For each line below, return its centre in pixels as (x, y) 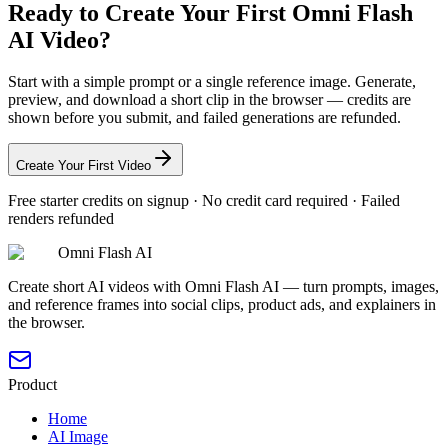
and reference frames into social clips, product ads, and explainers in (222, 305)
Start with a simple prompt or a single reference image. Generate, (212, 82)
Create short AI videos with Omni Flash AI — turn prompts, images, (223, 287)
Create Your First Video (83, 166)
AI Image (78, 437)
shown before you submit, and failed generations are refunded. (204, 118)
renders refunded (61, 219)
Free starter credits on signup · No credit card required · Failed (204, 201)
